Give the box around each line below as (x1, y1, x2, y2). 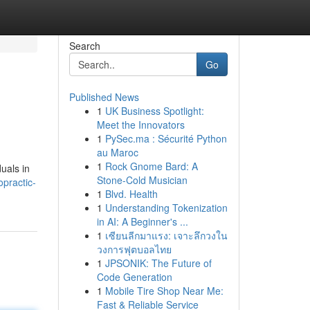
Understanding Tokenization (104, 201, 228, 215)
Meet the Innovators (96, 118, 185, 131)
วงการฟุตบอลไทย (96, 242, 172, 256)
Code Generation (96, 270, 172, 284)
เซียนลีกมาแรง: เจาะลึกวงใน (104, 228, 228, 242)
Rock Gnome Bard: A (104, 159, 198, 173)
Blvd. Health (104, 187, 158, 201)
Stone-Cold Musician (96, 173, 188, 187)
